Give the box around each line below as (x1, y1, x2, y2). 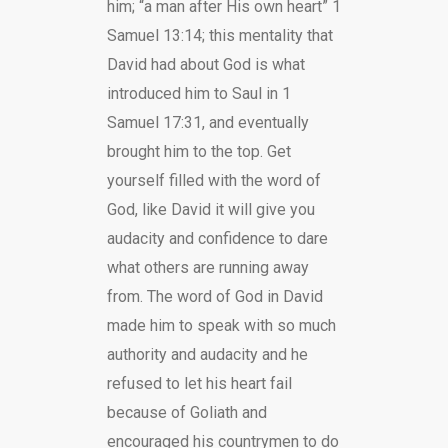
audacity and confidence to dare (106, 229, 328, 248)
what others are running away (106, 258, 309, 277)
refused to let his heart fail (106, 374, 292, 393)
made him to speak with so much (106, 316, 336, 335)
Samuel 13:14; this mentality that (106, 26, 333, 45)
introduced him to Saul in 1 (106, 84, 291, 103)
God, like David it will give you (106, 200, 315, 219)
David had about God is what (106, 55, 305, 74)
